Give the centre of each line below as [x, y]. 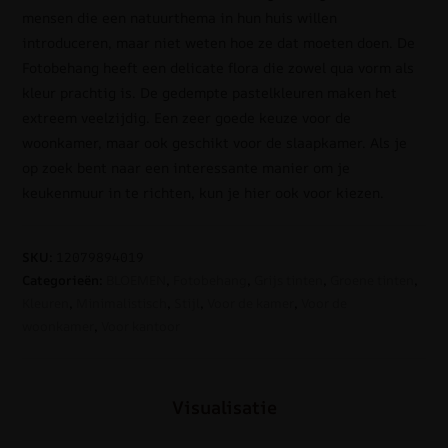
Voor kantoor [141, 326]
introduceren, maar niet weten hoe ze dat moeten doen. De [219, 43]
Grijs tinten [289, 280]
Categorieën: [64, 280]
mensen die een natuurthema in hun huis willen [180, 18]
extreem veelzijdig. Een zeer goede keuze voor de [187, 118]
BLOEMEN [136, 280]
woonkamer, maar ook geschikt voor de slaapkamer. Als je [215, 143]
